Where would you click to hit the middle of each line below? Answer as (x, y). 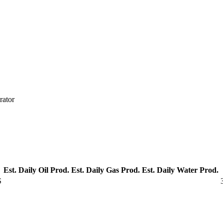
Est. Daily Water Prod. (180, 170)
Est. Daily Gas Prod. (106, 170)
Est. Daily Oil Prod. (36, 170)
